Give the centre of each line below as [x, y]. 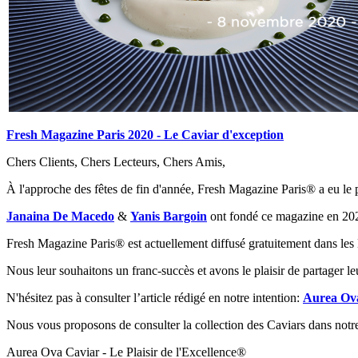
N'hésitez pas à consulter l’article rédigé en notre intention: [155, 297]
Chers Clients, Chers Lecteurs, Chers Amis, [116, 161]
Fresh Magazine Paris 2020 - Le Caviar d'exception [145, 134]
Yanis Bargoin [169, 216]
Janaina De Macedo [60, 216]
